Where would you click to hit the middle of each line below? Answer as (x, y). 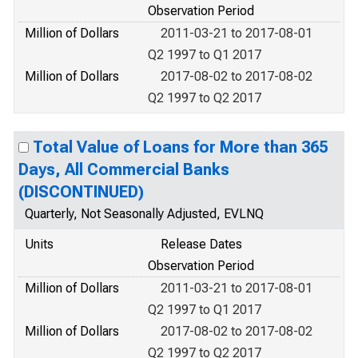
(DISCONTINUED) (81, 192)
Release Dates (201, 244)
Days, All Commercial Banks (124, 169)
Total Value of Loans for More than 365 (180, 147)
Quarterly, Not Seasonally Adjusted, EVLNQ (144, 214)
